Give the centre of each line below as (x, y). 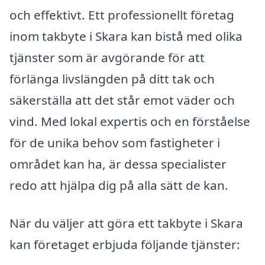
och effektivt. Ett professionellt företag (122, 14)
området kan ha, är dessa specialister (118, 164)
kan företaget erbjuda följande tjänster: (125, 244)
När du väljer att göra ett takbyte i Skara (126, 223)
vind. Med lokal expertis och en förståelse (130, 121)
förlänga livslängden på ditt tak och (112, 78)
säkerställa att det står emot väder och (122, 100)
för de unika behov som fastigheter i (115, 142)
